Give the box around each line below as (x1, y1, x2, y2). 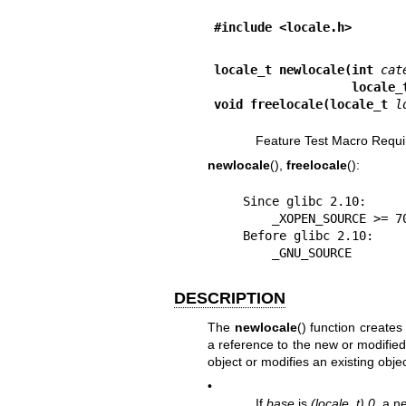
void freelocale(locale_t (213, 97, 395, 111)
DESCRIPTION (174, 289, 285, 308)
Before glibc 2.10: (213, 228, 243, 244)
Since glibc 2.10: (213, 194, 243, 209)
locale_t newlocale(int (213, 63, 381, 77)
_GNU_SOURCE (271, 246, 352, 261)
